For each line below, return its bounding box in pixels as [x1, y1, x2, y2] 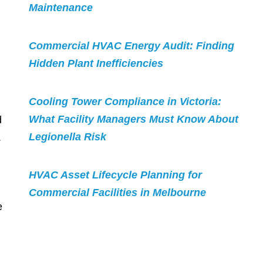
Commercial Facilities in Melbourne [28, 187, 206, 199]
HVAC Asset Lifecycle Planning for [28, 169, 202, 181]
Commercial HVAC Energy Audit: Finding [28, 40, 234, 52]
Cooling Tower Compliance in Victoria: [28, 96, 221, 108]
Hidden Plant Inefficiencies [28, 58, 163, 70]
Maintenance [28, 2, 93, 14]
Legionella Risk [28, 131, 106, 143]
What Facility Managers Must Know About [28, 113, 238, 126]
